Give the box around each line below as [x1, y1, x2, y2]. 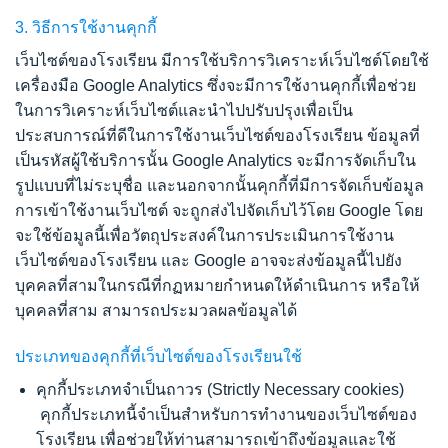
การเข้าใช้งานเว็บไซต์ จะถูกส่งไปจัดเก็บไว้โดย [15, 201, 335, 219]
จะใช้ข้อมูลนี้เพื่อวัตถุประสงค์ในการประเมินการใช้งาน [15, 226, 394, 244]
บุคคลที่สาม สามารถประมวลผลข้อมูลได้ [15, 301, 297, 319]
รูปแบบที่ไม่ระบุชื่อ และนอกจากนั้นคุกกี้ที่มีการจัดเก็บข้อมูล [15, 176, 424, 194]
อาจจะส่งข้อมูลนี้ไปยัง [250, 251, 402, 269]
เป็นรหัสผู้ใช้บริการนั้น [15, 151, 168, 169]
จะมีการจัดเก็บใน [296, 151, 416, 169]
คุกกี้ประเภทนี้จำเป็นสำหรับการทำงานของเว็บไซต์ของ [39, 405, 417, 423]
